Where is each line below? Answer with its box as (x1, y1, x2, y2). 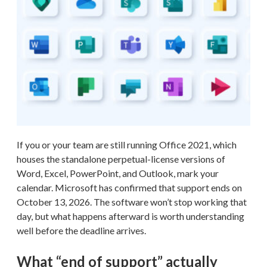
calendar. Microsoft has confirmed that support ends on (17, 181, 242, 193)
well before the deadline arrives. (17, 224, 146, 236)
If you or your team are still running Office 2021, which (17, 138, 237, 150)
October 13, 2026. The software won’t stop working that (17, 195, 247, 207)
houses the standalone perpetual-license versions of (17, 153, 225, 164)
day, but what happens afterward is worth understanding (17, 210, 244, 222)
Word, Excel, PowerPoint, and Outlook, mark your (17, 167, 219, 179)
